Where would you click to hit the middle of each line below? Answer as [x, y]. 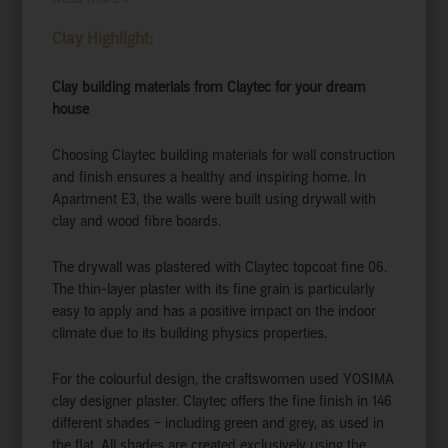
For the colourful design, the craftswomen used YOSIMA [223, 379]
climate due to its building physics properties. [190, 333]
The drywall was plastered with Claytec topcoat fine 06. [220, 267]
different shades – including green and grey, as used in [218, 423]
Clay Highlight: [103, 38]
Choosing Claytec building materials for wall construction [224, 155]
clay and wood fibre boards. [137, 221]
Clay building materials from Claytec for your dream [209, 87]
